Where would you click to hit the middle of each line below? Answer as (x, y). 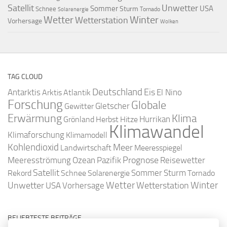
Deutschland (117, 92)
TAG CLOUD (25, 77)
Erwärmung (35, 119)
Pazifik (109, 160)
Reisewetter (183, 160)
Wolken (169, 22)
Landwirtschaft (86, 148)
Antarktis (24, 92)
